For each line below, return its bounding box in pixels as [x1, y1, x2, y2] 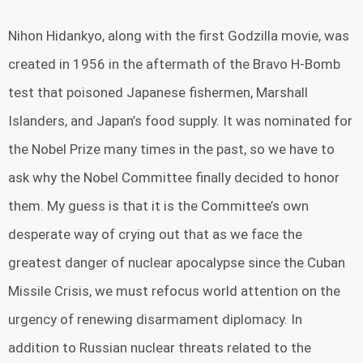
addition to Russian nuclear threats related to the [8, 339, 311, 356]
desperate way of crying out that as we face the [8, 225, 302, 242]
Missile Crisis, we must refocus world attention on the [8, 282, 340, 299]
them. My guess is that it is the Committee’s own [8, 197, 309, 214]
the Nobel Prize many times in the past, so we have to [8, 140, 335, 157]
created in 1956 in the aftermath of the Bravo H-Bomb [8, 55, 340, 72]
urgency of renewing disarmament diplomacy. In [8, 310, 302, 327]
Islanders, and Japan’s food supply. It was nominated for [8, 112, 352, 129]
